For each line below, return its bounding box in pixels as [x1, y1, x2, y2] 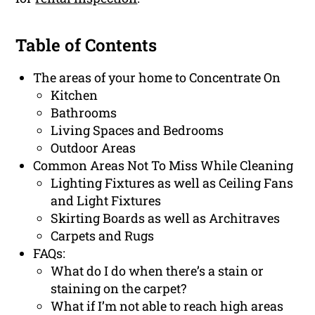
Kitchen [51, 86, 98, 104]
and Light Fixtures [51, 192, 162, 210]
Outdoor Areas [51, 139, 136, 157]
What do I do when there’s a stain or [51, 262, 264, 280]
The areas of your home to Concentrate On [33, 69, 281, 86]
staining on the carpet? [51, 280, 187, 297]
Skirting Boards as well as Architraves [51, 210, 281, 227]
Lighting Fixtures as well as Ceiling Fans [51, 174, 294, 192]
